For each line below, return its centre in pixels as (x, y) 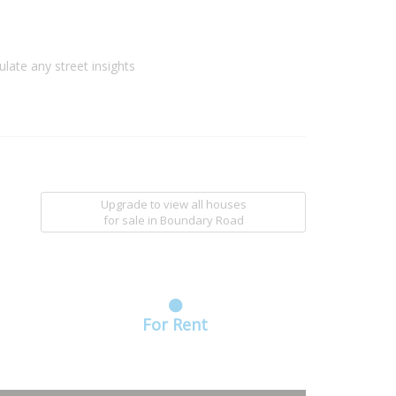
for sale (125, 220)
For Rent (175, 324)
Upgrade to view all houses (173, 204)
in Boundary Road (195, 220)
